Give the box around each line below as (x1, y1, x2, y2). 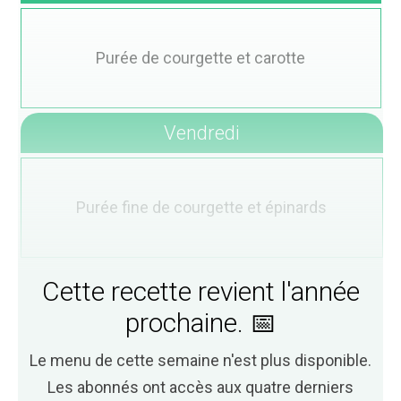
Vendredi (163, 122, 240, 144)
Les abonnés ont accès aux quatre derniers (47, 378, 354, 397)
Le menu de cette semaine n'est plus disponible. (30, 351, 371, 370)
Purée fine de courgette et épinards (76, 198, 327, 217)
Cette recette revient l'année (41, 276, 360, 307)
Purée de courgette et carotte (96, 48, 305, 67)
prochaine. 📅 (124, 307, 277, 338)
